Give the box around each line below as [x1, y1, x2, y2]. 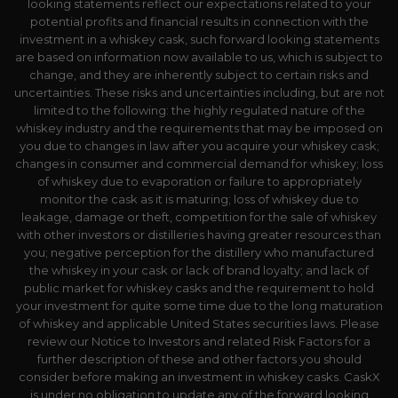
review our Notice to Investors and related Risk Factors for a [28, 333, 370, 348]
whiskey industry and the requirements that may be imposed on [15, 120, 383, 135]
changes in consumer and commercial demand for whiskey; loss [15, 155, 383, 171]
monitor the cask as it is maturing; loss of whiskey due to [39, 191, 359, 206]
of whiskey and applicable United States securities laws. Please [19, 315, 379, 330]
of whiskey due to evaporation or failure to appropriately [36, 173, 362, 188]
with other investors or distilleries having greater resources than [17, 227, 381, 242]
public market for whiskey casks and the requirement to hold [24, 280, 374, 295]
